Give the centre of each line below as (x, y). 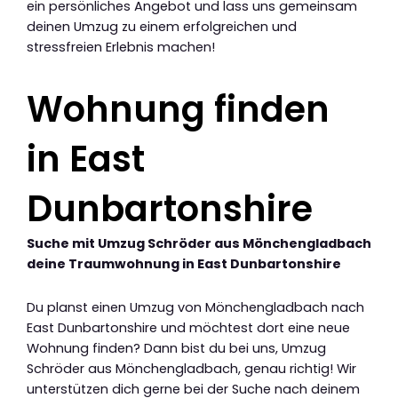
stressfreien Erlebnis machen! (121, 48)
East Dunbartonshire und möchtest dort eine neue (188, 327)
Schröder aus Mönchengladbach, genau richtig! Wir (191, 368)
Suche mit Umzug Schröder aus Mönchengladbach (199, 244)
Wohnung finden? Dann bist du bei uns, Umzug (176, 348)
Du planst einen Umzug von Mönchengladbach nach (195, 307)
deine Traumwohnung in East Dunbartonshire (184, 264)
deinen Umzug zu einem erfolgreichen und (162, 27)
